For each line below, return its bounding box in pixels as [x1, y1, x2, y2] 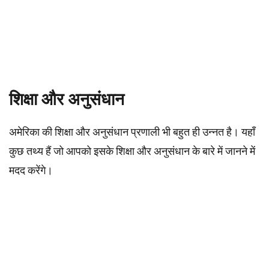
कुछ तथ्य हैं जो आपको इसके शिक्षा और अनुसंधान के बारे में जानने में [9, 145, 255, 157]
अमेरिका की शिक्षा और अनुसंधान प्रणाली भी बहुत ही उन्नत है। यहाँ [9, 125, 255, 138]
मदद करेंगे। [9, 164, 53, 177]
